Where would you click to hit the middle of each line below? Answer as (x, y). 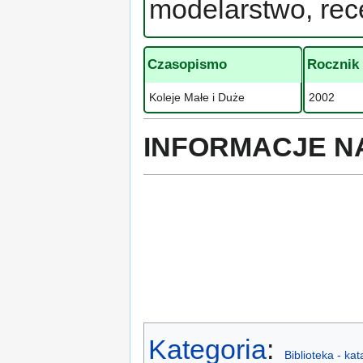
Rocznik (333, 65)
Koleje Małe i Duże (197, 97)
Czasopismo (188, 65)
